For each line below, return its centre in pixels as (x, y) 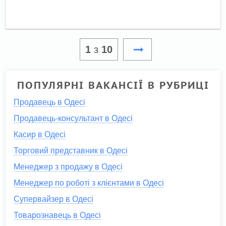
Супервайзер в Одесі (54, 199)
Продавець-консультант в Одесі (73, 119)
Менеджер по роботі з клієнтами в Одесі (89, 183)
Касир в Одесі (40, 135)
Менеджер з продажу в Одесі (68, 167)
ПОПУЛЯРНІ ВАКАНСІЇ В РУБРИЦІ (113, 86)
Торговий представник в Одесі (71, 151)
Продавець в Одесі (50, 102)
